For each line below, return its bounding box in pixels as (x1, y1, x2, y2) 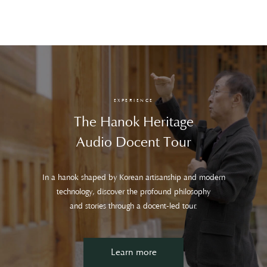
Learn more (110, 248, 157, 258)
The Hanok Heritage (73, 116, 194, 131)
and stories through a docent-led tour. (70, 203, 197, 212)
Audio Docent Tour (76, 136, 191, 151)
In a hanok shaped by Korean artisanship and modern (42, 174, 225, 183)
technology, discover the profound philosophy (57, 188, 210, 197)
